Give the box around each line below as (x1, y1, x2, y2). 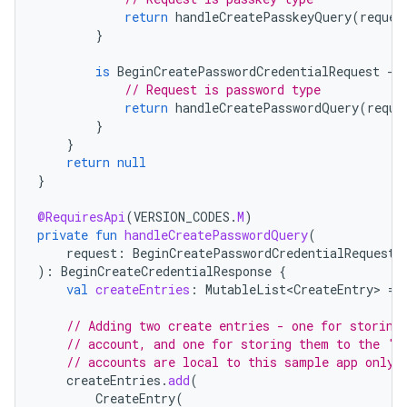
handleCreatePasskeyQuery (175, 8, 352, 25)
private (37, 226, 88, 243)
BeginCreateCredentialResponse (61, 263, 272, 280)
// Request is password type (124, 81, 321, 98)
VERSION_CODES (134, 208, 230, 225)
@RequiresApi (37, 208, 125, 225)
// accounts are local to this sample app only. (66, 353, 402, 371)
